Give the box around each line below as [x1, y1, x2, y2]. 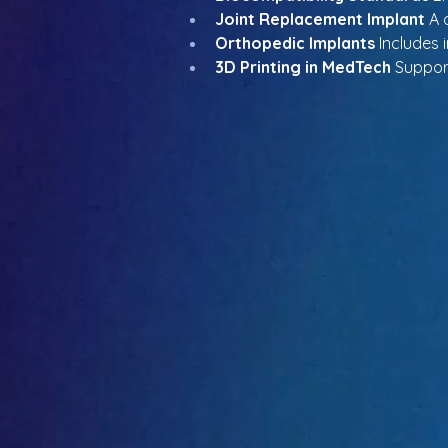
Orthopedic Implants [215, 33, 375, 53]
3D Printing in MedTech [215, 57, 391, 77]
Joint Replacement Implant [215, 9, 425, 29]
